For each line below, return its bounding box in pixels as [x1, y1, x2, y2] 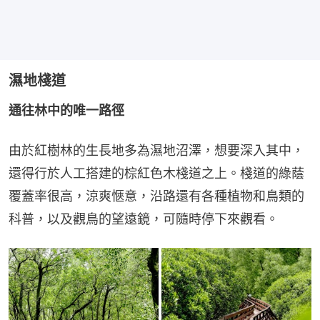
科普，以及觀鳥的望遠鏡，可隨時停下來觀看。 [9, 211, 279, 226]
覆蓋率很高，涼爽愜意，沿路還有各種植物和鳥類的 [9, 188, 304, 204]
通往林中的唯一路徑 [9, 102, 124, 118]
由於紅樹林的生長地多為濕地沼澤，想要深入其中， [9, 142, 304, 158]
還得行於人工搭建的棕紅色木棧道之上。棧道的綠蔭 [9, 165, 304, 181]
